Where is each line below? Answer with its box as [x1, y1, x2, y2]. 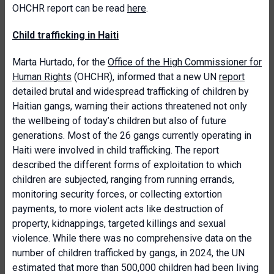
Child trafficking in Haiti [12, 29, 119, 41]
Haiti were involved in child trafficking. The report [12, 144, 219, 156]
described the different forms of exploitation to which [12, 159, 242, 171]
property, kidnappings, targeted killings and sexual [12, 218, 226, 229]
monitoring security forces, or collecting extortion [12, 188, 222, 200]
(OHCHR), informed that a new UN [72, 71, 219, 83]
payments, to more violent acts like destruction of [12, 203, 224, 215]
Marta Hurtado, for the [12, 56, 108, 68]
